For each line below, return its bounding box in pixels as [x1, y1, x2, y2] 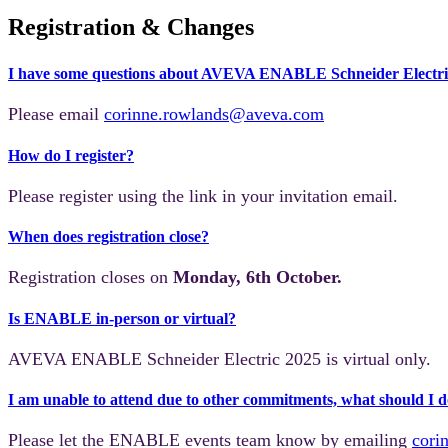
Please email [8, 104, 104, 125]
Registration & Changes [8, 14, 254, 40]
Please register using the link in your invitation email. [8, 185, 398, 206]
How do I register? [8, 146, 134, 164]
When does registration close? [8, 228, 209, 246]
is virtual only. [326, 348, 431, 369]
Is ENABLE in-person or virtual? [8, 309, 236, 327]
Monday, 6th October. [173, 267, 342, 288]
